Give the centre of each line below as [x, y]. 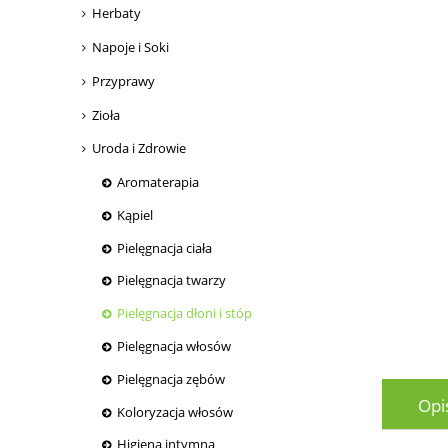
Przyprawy [123, 80]
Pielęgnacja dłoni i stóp [184, 313]
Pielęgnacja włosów [174, 346]
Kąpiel [135, 214]
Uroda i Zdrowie [139, 148]
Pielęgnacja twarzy [171, 280]
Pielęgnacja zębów [171, 378]
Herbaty [116, 13]
